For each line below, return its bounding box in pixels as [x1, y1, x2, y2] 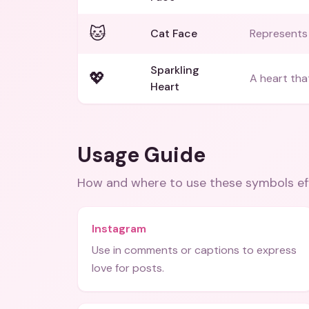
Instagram [92, 221, 146, 236]
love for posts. [92, 261, 164, 275]
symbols [246, 175, 294, 191]
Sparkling [150, 63, 199, 77]
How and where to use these [77, 175, 246, 191]
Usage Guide [77, 141, 206, 168]
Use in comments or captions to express [92, 243, 297, 257]
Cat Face [150, 26, 197, 41]
